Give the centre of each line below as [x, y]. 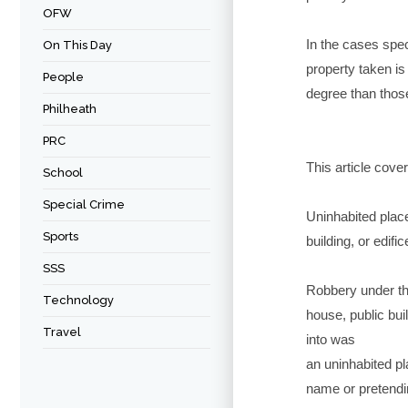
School [63, 173]
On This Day [77, 45]
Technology [78, 300]
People [63, 77]
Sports [61, 236]
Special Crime [84, 204]
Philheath [70, 109]
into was [331, 339]
